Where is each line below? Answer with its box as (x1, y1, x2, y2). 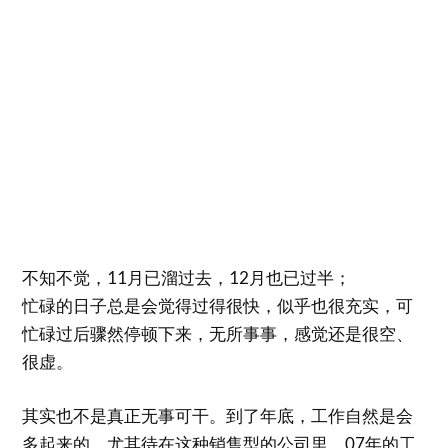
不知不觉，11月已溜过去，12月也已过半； (22, 267, 352, 288)
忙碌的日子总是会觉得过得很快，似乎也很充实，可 (22, 295, 414, 316)
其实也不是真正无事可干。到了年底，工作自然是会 (22, 404, 414, 426)
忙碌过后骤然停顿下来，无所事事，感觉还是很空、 (22, 323, 414, 344)
